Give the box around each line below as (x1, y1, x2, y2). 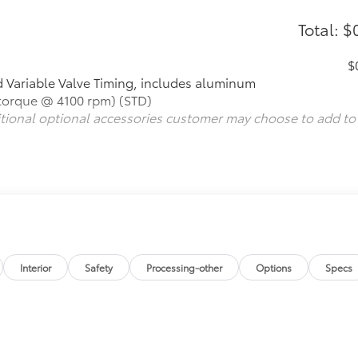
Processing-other (146, 260, 223, 274)
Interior (20, 260, 52, 274)
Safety (85, 260, 113, 274)
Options (256, 260, 292, 274)
